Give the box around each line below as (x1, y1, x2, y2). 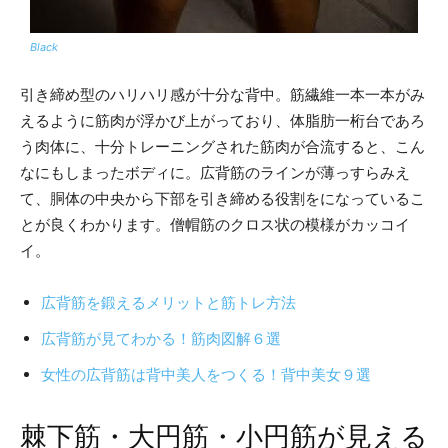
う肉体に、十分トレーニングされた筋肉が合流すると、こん (20, 136, 425, 156)
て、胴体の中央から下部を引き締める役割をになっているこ (20, 188, 425, 208)
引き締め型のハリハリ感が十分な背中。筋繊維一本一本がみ (20, 84, 425, 104)
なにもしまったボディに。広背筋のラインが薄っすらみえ (20, 162, 410, 182)
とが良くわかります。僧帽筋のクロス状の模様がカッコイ (20, 214, 410, 234)
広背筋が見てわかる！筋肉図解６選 (41, 328, 281, 348)
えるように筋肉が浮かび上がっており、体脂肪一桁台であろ (20, 110, 425, 130)
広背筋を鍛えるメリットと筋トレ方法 (41, 292, 296, 312)
